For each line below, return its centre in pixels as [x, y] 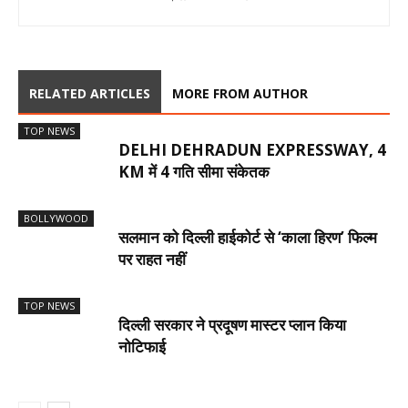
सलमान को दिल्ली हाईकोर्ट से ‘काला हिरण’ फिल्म [248, 237]
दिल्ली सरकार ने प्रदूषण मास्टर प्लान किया [232, 325]
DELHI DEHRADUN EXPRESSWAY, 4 [252, 150]
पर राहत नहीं [152, 259]
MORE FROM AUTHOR [240, 93]
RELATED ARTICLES [90, 93]
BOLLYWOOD [56, 218]
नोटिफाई [142, 347]
